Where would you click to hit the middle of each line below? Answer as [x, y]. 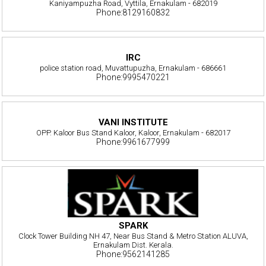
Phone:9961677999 [133, 142]
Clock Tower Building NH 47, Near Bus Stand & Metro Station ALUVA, [133, 236]
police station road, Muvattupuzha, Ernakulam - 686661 [133, 68]
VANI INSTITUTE [133, 122]
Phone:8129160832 [133, 13]
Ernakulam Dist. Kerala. [133, 245]
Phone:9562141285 [133, 254]
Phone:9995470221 [133, 77]
